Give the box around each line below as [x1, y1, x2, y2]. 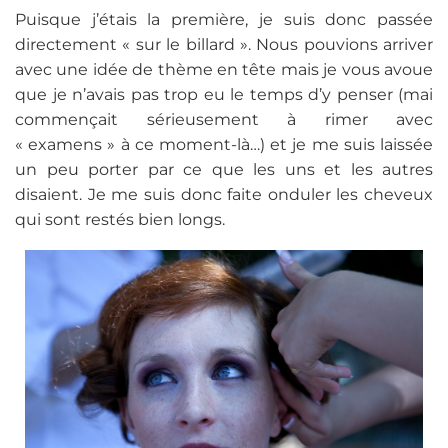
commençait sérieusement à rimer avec [15, 110, 433, 130]
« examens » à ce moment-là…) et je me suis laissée [15, 135, 433, 155]
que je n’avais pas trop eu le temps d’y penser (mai [15, 85, 433, 105]
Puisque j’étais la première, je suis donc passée [15, 10, 433, 30]
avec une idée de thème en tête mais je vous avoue [15, 60, 433, 80]
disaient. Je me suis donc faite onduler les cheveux [15, 185, 433, 205]
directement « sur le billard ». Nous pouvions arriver [15, 35, 433, 55]
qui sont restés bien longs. [15, 210, 225, 230]
